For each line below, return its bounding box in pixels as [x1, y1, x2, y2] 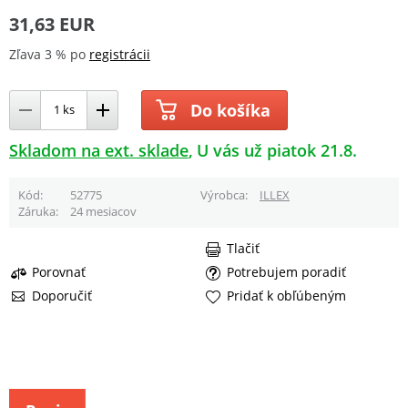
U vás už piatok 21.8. [197, 138, 358, 161]
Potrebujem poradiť [227, 263, 346, 281]
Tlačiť [227, 240, 260, 258]
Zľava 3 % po [9, 45, 89, 63]
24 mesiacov [69, 202, 137, 219]
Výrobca [200, 186, 245, 203]
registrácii [89, 45, 150, 63]
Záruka [17, 202, 56, 219]
